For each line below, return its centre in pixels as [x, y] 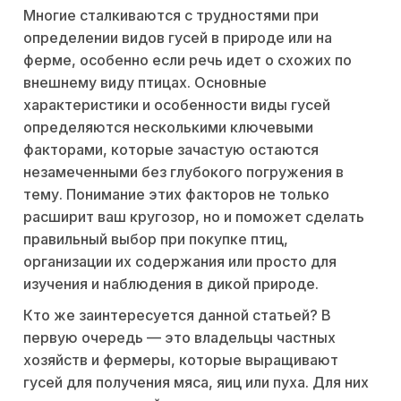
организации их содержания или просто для [180, 262]
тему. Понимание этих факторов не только [176, 195]
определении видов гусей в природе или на [178, 38]
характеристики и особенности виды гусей [177, 105]
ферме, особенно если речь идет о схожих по [188, 60]
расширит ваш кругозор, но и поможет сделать [194, 217]
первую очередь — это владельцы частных [179, 338]
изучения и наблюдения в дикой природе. [171, 284]
